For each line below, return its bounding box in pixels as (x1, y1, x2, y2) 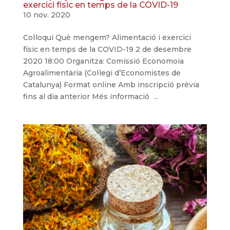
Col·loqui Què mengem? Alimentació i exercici (23, 32, 191, 42)
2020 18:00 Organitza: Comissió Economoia (23, 56, 184, 66)
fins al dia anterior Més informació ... (23, 91, 158, 101)
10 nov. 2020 (23, 10, 70, 20)
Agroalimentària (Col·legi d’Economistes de (23, 68, 181, 78)
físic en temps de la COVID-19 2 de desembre (23, 44, 191, 54)
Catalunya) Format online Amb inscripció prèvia (23, 80, 199, 89)
